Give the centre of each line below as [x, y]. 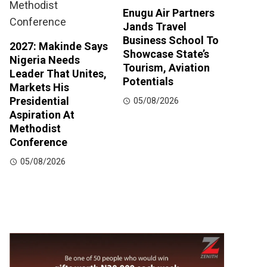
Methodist [35, 129]
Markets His [39, 88]
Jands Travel [155, 27]
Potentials [148, 82]
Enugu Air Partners [169, 13]
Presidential [39, 101]
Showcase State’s [166, 54]
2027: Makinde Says [59, 46]
